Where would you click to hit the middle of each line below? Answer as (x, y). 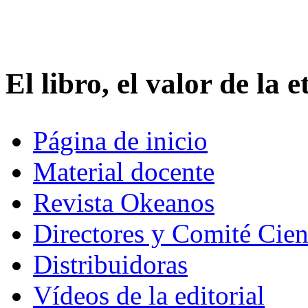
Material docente (124, 171)
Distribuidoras (110, 264)
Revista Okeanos (124, 202)
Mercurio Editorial (137, 33)
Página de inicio (120, 140)
